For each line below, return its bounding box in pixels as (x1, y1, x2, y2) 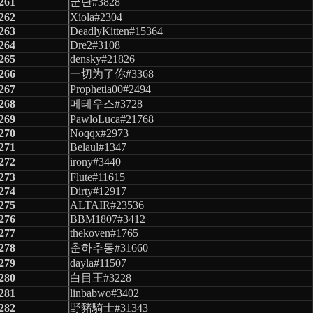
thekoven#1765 (70, 226, 138, 239)
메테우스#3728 (70, 97, 143, 110)
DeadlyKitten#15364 (70, 24, 163, 37)
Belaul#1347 (70, 140, 126, 153)
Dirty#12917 (70, 184, 126, 197)
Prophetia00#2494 (70, 82, 151, 95)
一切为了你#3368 (70, 67, 154, 80)
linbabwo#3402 (70, 286, 139, 299)
